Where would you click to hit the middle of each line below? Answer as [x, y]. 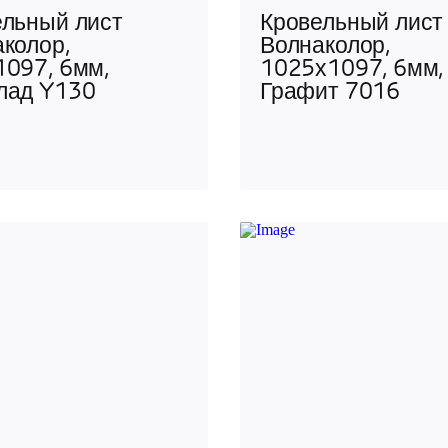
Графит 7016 [330, 94]
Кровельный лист [352, 25]
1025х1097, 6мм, [352, 71]
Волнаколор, [325, 48]
